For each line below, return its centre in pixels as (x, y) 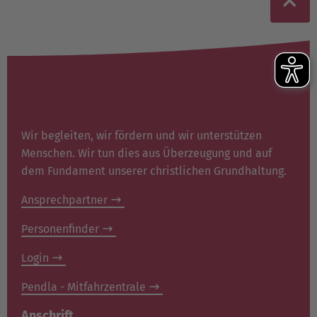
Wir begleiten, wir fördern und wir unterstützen (142, 135)
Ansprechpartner (64, 200)
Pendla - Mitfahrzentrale (83, 287)
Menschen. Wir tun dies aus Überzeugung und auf (146, 153)
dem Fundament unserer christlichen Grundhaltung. (154, 171)
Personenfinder (60, 229)
